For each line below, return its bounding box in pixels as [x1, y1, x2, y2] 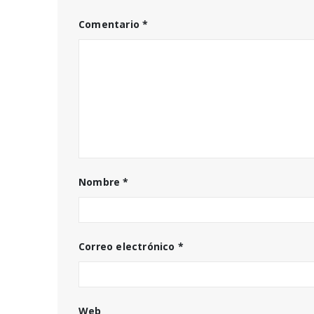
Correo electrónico [78, 240, 178, 253]
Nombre [78, 175, 123, 189]
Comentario [78, 18, 143, 31]
